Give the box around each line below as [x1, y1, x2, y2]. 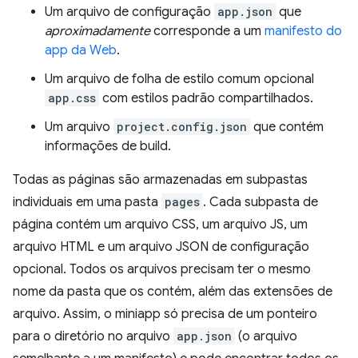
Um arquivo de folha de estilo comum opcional [45, 71, 314, 87]
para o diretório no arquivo [13, 328, 173, 344]
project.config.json [117, 119, 247, 134]
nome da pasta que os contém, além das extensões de [13, 284, 332, 300]
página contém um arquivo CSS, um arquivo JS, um [13, 217, 308, 233]
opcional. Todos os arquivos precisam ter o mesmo [13, 261, 311, 277]
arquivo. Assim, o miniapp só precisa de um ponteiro [13, 306, 317, 322]
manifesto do [265, 23, 342, 39]
